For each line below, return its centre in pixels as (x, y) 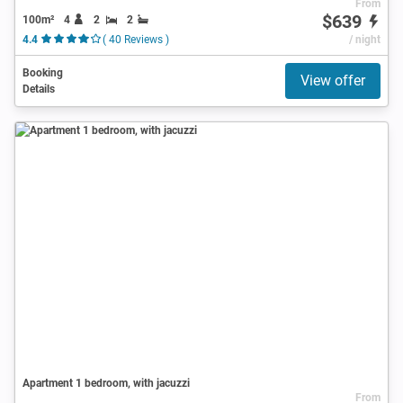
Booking (43, 72)
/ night (364, 39)
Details (39, 89)
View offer (333, 80)
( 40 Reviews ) (135, 39)
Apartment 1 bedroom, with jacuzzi (106, 383)
